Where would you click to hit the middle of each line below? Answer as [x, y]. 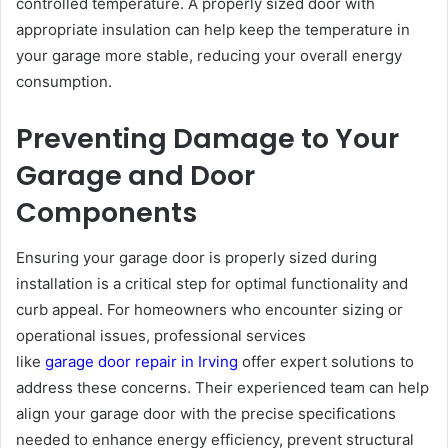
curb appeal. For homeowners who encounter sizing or [209, 309]
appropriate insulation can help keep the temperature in [213, 30]
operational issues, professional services [161, 335]
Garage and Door [135, 176]
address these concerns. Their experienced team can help [222, 387]
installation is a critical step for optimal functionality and [212, 283]
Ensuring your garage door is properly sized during [196, 257]
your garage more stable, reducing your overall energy [209, 56]
